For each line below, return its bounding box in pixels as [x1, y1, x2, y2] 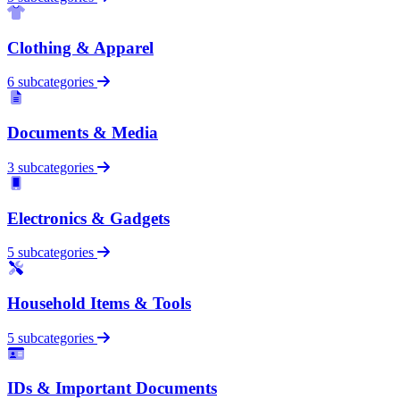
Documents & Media [7, 123, 158, 143]
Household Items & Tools [7, 293, 191, 312]
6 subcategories [7, 74, 94, 90]
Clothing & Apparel [7, 37, 154, 57]
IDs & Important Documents [7, 379, 217, 398]
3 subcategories [7, 159, 94, 175]
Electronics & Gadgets [7, 208, 170, 228]
